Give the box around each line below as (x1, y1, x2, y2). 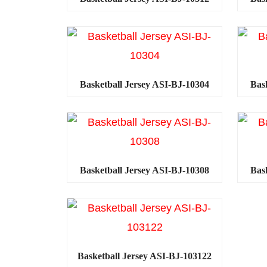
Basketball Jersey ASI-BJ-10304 (80, 79, 210, 89)
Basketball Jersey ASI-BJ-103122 (77, 251, 212, 261)
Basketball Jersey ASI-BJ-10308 (80, 165, 210, 175)
